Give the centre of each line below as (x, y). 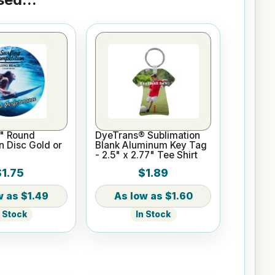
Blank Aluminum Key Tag (151, 145)
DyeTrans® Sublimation (148, 136)
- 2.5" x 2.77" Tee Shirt (147, 155)
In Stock (153, 215)
